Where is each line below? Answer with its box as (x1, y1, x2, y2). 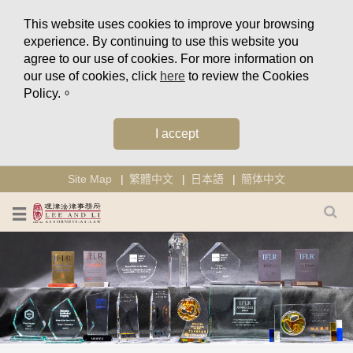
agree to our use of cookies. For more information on (24, 52, 314, 65)
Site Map (68, 173, 112, 185)
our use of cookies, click (24, 69, 160, 83)
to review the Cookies (185, 69, 309, 83)
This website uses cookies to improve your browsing (24, 17, 314, 31)
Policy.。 (24, 87, 73, 100)
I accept (154, 127, 199, 140)
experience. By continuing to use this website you (24, 35, 299, 48)
